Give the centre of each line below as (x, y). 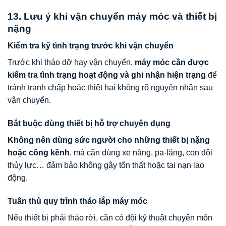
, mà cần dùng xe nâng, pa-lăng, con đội (141, 152)
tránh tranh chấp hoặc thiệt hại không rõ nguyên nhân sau (110, 88)
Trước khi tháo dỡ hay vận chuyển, (71, 63)
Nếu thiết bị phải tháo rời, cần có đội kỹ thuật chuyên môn (110, 217)
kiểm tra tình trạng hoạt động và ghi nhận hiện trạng (107, 75)
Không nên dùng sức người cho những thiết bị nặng (109, 140)
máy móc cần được (172, 63)
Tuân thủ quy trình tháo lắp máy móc (77, 201)
